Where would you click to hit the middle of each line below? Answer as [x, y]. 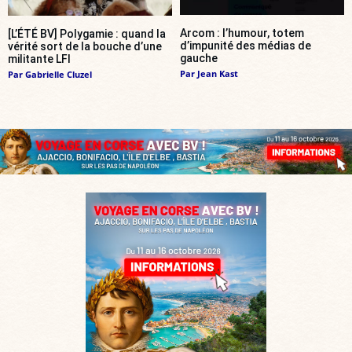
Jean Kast [218, 74]
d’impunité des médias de [246, 46]
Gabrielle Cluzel [59, 74]
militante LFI [39, 59]
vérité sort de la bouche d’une [85, 46]
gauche [199, 59]
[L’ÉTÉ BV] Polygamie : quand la [87, 33]
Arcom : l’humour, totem [242, 33]
